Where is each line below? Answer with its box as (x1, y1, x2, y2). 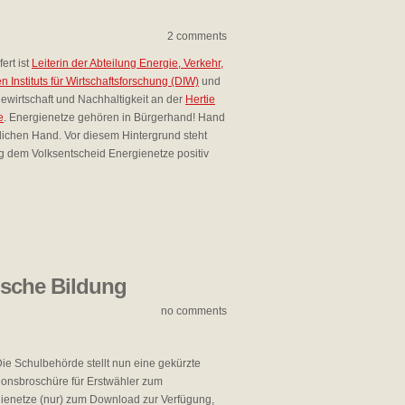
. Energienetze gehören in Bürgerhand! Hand (4, 111, 225, 124)
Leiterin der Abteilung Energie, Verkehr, (32, 57, 223, 70)
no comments (161, 305, 227, 317)
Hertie (185, 93, 215, 106)
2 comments (167, 30, 227, 42)
